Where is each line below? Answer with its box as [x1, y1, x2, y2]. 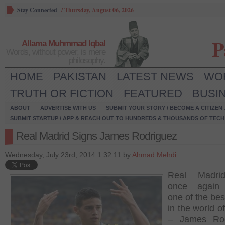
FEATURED [124, 87, 182, 100]
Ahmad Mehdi [132, 151, 176, 159]
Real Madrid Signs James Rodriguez [16, 130, 177, 142]
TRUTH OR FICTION [10, 87, 114, 100]
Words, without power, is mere [6, 47, 105, 57]
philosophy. [69, 56, 105, 65]
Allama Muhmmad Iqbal [22, 39, 105, 48]
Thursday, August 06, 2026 [64, 6, 134, 14]
